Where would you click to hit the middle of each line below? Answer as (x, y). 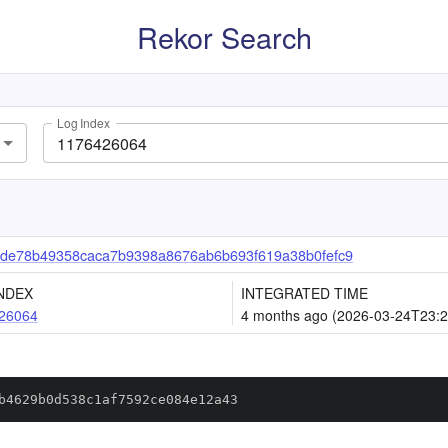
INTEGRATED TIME (304, 293)
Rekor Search (224, 36)
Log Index (83, 123)
